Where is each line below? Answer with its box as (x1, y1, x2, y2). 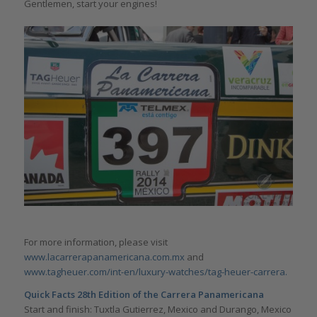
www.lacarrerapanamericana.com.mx (23, 250, 185, 263)
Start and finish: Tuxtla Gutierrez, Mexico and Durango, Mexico (23, 302, 292, 316)
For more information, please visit (23, 235, 168, 248)
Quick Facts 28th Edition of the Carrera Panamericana (23, 287, 264, 301)
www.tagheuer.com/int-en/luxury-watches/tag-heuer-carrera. (23, 265, 287, 278)
